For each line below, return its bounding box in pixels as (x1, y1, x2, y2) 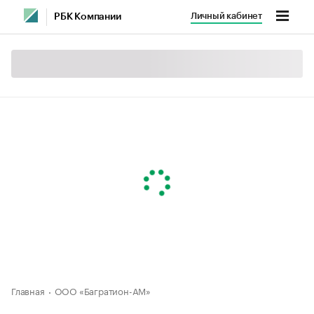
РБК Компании (54, 12, 121, 22)
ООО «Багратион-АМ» (54, 283, 151, 297)
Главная (11, 283, 45, 297)
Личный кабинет (190, 11, 262, 20)
